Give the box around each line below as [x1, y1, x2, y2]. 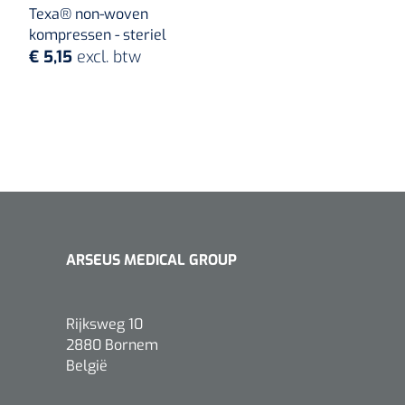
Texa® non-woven [28, 4, 148, 24]
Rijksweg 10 [66, 314, 143, 334]
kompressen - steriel [28, 24, 166, 44]
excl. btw [76, 45, 141, 68]
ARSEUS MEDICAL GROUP [66, 250, 237, 269]
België [66, 355, 108, 375]
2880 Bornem [66, 334, 158, 354]
